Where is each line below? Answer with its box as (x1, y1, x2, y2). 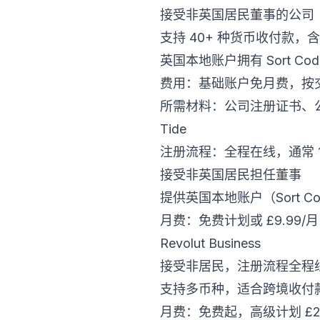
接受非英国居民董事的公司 (160, 7, 314, 22)
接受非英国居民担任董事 (160, 167, 301, 182)
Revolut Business (160, 236, 261, 251)
